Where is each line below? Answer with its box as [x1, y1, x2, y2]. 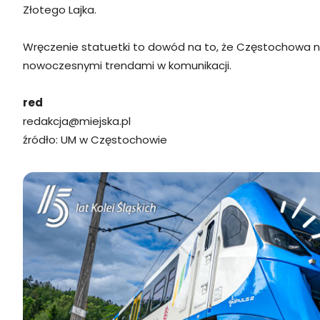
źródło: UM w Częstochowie [23, 131, 167, 147]
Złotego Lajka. [23, 1, 96, 17]
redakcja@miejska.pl [23, 113, 131, 129]
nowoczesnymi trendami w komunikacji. [23, 57, 231, 73]
